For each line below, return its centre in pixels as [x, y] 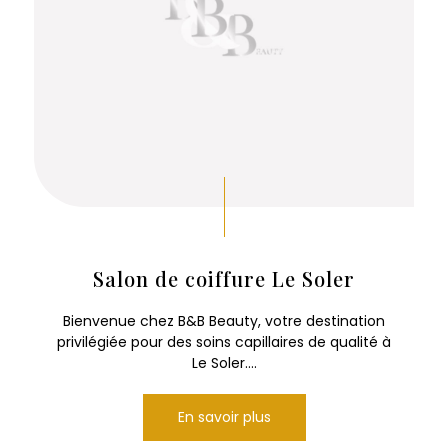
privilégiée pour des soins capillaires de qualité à [224, 342]
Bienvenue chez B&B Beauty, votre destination [224, 321]
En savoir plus [224, 417]
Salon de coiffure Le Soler [224, 279]
